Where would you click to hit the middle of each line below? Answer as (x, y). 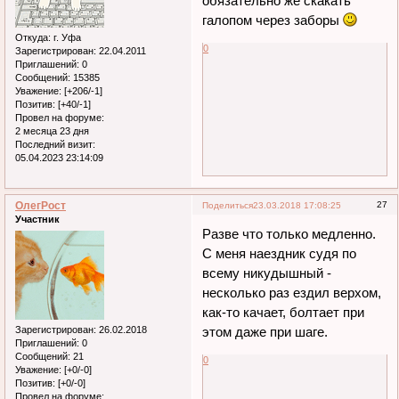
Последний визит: (55, 144)
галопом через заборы (273, 20)
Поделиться (228, 206)
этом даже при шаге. (265, 331)
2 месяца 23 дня (52, 130)
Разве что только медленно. (289, 233)
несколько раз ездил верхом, (292, 292)
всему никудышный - (267, 273)
